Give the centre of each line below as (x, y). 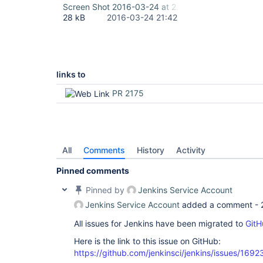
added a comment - (220, 205)
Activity (191, 150)
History (151, 150)
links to (71, 74)
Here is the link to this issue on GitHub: (147, 241)
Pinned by (105, 190)
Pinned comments (93, 171)
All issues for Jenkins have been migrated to (160, 223)
